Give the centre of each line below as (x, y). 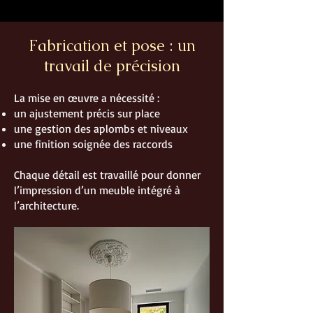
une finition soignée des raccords (93, 144)
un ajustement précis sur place (87, 113)
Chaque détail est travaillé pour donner (107, 174)
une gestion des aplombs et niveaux (101, 128)
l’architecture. (46, 205)
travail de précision (112, 66)
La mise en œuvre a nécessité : (87, 97)
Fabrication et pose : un (112, 45)
